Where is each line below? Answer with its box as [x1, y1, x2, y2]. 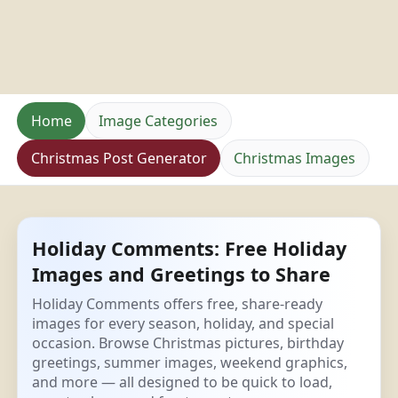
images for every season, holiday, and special [32, 314, 335, 334]
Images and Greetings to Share [32, 261, 331, 288]
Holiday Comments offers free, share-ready [32, 294, 323, 314]
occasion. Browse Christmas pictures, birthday [32, 333, 345, 354]
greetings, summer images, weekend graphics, [32, 353, 348, 373]
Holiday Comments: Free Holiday [32, 235, 347, 262]
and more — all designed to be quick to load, [32, 372, 333, 393]
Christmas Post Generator [30, 147, 207, 168]
